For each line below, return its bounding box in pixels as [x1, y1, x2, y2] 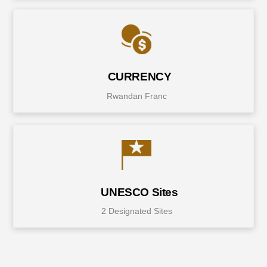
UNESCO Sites [101, 185, 178, 198]
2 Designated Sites [101, 206, 172, 216]
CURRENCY [107, 70, 172, 83]
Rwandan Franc [106, 91, 167, 101]
